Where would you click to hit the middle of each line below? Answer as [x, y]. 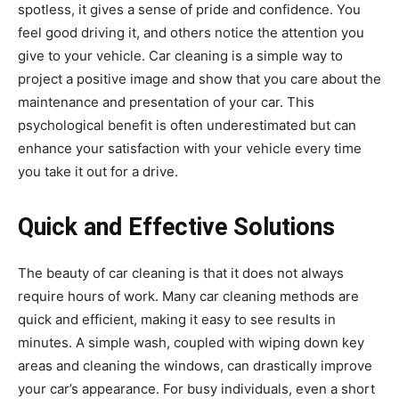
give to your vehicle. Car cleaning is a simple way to [180, 56]
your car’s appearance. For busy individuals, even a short [196, 389]
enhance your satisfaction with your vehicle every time [190, 148]
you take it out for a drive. [98, 171]
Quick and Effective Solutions [176, 227]
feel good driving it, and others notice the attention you [191, 33]
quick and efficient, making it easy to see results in [177, 319]
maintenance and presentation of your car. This [166, 102]
